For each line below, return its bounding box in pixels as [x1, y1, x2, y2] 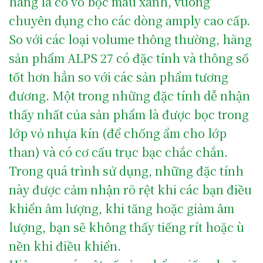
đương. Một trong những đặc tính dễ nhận [9, 86, 250, 104]
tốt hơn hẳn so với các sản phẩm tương [9, 68, 228, 85]
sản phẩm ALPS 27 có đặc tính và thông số [9, 49, 249, 66]
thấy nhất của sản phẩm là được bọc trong [9, 105, 249, 123]
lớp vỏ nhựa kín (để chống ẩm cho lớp [9, 124, 227, 141]
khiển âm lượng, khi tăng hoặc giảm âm [9, 199, 234, 217]
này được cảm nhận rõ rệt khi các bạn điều [9, 180, 252, 198]
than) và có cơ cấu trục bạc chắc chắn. [9, 143, 228, 160]
